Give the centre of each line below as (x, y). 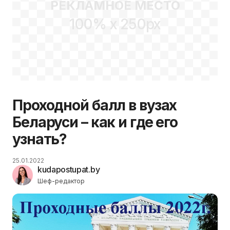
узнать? (40, 139)
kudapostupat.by (69, 169)
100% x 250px (115, 24)
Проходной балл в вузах (95, 105)
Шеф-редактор (61, 181)
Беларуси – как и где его (95, 122)
